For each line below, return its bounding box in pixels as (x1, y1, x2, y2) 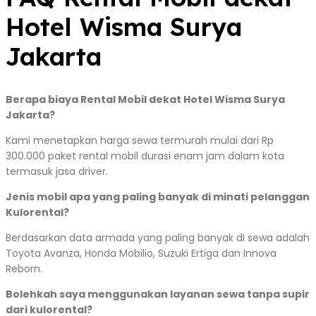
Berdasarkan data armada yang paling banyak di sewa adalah (6, 231, 310, 245)
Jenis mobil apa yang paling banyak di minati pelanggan (6, 190, 310, 205)
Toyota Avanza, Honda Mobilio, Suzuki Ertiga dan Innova (6, 246, 276, 261)
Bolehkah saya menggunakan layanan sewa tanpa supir (6, 287, 310, 302)
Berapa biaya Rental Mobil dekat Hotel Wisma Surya (6, 92, 285, 107)
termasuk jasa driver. (6, 164, 108, 179)
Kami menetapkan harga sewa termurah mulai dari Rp (6, 133, 274, 148)
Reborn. (6, 262, 42, 276)
